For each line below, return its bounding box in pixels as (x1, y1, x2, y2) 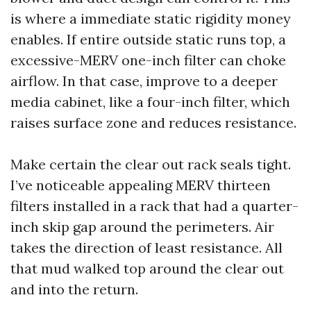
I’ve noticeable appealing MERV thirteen (10, 176, 271, 194)
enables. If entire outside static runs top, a (10, 31, 286, 48)
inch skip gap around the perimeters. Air (10, 218, 274, 235)
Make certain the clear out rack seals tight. (10, 155, 291, 173)
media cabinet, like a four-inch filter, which (10, 93, 290, 110)
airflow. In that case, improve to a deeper (10, 72, 278, 90)
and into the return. (10, 280, 138, 298)
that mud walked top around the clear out (10, 260, 284, 277)
